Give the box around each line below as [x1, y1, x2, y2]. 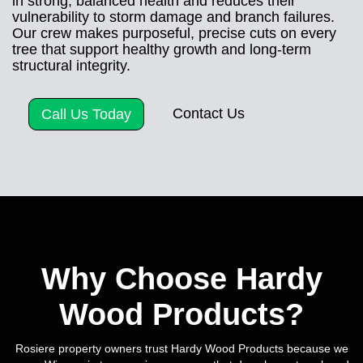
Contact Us [173, 105, 245, 122]
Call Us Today [41, 105, 131, 122]
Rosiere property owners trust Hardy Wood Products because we [15, 341, 348, 355]
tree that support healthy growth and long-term [12, 41, 311, 58]
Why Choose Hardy [41, 261, 322, 296]
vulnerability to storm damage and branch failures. [12, 8, 335, 25]
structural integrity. [12, 57, 130, 74]
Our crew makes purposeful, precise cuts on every [12, 24, 336, 41]
